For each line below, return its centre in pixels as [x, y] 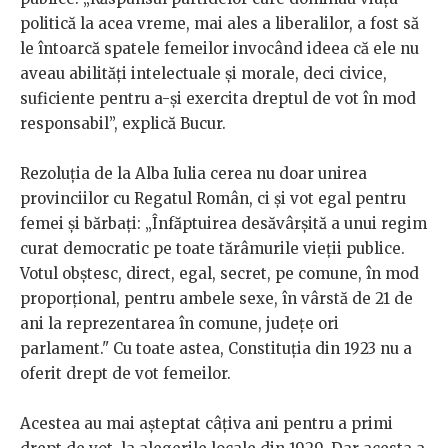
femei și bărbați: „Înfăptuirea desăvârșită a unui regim [223, 224]
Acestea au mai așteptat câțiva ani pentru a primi [206, 424]
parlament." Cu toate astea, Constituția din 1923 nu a [216, 349]
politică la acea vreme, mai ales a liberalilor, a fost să [219, 24]
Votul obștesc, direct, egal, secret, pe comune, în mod [219, 274]
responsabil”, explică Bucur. [123, 124]
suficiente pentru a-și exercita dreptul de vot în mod [218, 99]
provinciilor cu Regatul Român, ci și [155, 199]
